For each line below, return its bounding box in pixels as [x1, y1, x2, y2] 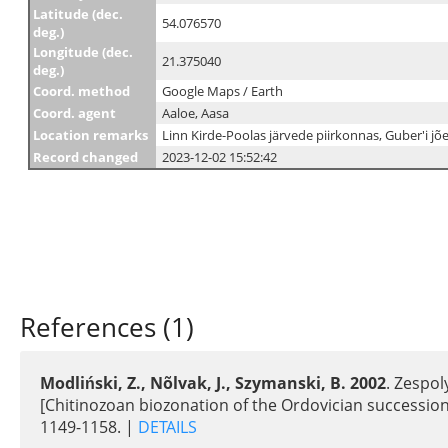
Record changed [33, 148, 138, 166]
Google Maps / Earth [162, 82, 283, 100]
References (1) [20, 310, 194, 345]
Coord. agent [33, 104, 116, 122]
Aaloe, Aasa [162, 104, 229, 122]
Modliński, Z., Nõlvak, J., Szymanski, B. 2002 [40, 372, 386, 394]
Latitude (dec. [33, 5, 123, 23]
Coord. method [33, 82, 130, 100]
